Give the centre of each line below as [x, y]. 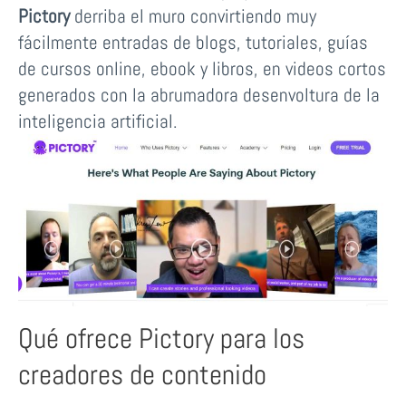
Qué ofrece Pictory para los [161, 338]
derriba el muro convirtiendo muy [193, 16]
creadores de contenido [142, 375]
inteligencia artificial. [98, 121]
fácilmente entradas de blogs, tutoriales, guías [193, 43]
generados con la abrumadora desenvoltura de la [199, 95]
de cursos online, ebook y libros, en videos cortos [202, 69]
